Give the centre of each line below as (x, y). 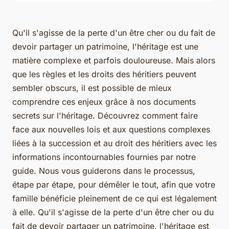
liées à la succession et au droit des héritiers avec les (114, 143)
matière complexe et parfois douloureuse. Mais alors (114, 61)
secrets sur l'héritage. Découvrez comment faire (105, 116)
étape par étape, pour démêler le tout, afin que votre (114, 185)
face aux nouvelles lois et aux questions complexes (111, 130)
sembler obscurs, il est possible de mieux (92, 88)
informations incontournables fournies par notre (104, 157)
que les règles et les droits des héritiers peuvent (104, 74)
